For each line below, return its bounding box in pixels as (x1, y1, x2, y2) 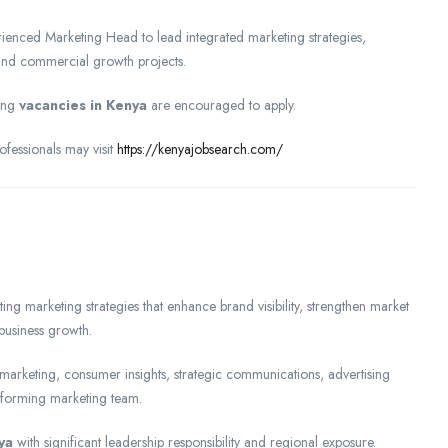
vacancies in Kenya (19, 94, 147, 115)
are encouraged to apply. (147, 94, 296, 115)
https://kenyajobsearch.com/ (117, 138, 283, 159)
